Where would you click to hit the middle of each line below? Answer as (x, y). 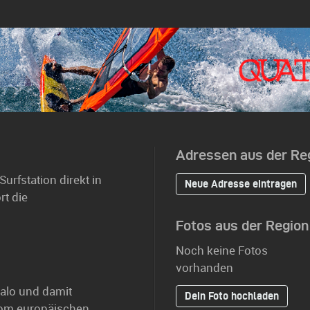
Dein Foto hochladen (232, 295)
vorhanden (204, 267)
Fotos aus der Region (242, 225)
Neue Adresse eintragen (241, 183)
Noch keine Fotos (222, 250)
